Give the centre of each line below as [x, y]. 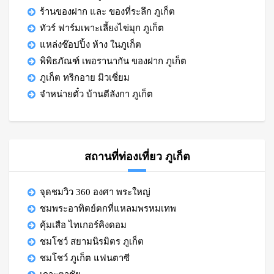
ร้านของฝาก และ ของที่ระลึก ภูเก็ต [107, 12]
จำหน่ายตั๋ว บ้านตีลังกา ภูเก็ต [96, 94]
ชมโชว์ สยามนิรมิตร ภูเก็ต [92, 242]
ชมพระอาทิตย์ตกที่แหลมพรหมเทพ [108, 209]
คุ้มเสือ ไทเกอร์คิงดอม [83, 225]
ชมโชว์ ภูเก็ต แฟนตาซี [85, 258]
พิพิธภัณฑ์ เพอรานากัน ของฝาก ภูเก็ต [113, 61]
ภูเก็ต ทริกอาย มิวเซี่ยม [85, 78]
